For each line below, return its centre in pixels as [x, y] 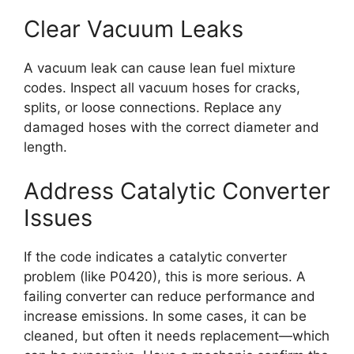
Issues [58, 217]
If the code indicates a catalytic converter [155, 256]
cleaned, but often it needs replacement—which [177, 335]
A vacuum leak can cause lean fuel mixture [160, 68]
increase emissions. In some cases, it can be [165, 316]
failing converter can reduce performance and [169, 296]
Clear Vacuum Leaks [134, 29]
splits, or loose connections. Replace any [153, 108]
